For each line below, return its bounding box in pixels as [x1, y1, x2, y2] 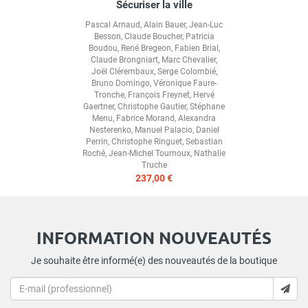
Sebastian [185, 136, 223, 146]
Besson [93, 31, 121, 41]
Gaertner [83, 101, 114, 111]
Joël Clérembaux [91, 66, 154, 76]
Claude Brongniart [91, 54, 158, 65]
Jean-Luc [189, 19, 223, 30]
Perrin [85, 136, 108, 146]
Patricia [185, 31, 214, 41]
